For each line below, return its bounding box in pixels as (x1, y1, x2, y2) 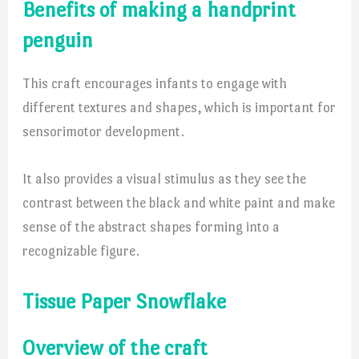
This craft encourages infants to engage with (22, 75, 288, 91)
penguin (22, 27, 94, 52)
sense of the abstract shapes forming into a (22, 219, 280, 236)
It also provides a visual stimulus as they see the (22, 171, 307, 188)
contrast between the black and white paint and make (22, 195, 336, 212)
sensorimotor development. (22, 123, 185, 139)
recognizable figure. (22, 243, 140, 260)
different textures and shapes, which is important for (22, 99, 337, 115)
